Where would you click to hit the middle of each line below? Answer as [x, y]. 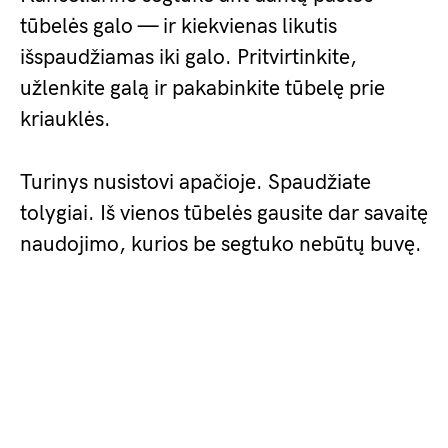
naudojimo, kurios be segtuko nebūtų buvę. [221, 244]
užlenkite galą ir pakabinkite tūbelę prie [202, 88]
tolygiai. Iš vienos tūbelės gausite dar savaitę [224, 213]
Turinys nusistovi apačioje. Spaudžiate [195, 182]
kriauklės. [65, 119]
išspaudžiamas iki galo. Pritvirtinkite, [188, 57]
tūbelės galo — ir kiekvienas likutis [178, 26]
